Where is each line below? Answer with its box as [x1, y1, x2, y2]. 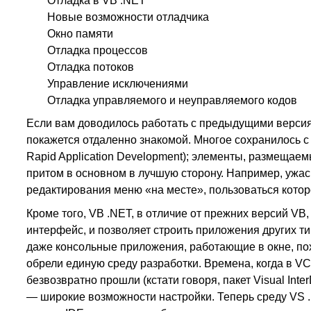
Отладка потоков [47, 60, 134, 73]
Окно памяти [47, 27, 113, 40]
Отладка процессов [47, 44, 148, 56]
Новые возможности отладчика [47, 10, 209, 23]
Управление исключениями [47, 77, 188, 90]
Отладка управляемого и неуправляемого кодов [47, 94, 297, 106]
